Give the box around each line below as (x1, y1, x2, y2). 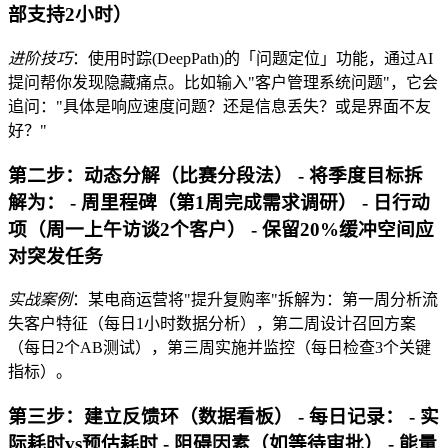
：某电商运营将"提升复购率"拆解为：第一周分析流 (72, 291, 438, 309)
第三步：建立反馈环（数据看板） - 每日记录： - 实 (8, 405, 439, 427)
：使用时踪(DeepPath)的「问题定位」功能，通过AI (72, 49, 433, 67)
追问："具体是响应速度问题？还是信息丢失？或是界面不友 (8, 97, 431, 115)
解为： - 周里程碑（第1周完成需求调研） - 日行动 (8, 191, 430, 213)
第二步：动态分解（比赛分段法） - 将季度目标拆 (8, 164, 423, 186)
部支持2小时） (8, 4, 132, 26)
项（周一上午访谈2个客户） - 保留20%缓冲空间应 (8, 218, 434, 240)
